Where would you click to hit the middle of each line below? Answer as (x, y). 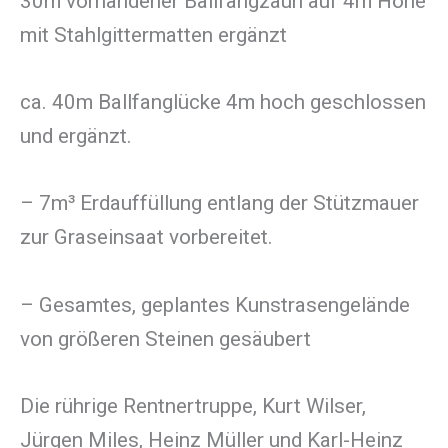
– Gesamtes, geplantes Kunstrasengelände (215, 304)
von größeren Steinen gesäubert (165, 338)
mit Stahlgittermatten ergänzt (153, 34)
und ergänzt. (76, 136)
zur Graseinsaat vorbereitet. (146, 237)
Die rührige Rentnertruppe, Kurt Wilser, (193, 405)
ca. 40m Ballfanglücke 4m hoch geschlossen (223, 102)
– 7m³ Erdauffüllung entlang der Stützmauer (219, 203)
